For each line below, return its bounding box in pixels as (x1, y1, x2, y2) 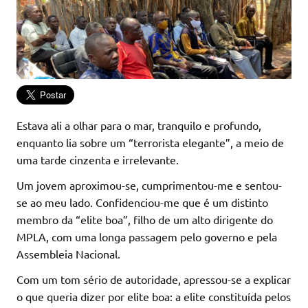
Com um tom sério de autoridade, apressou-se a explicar (16, 272, 291, 286)
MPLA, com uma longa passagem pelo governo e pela (16, 229, 277, 243)
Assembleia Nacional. (16, 246, 120, 261)
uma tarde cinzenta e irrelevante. (16, 152, 179, 166)
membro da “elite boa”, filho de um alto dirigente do (16, 212, 273, 226)
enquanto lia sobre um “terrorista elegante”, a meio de (16, 135, 284, 149)
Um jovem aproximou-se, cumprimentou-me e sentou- (16, 177, 282, 192)
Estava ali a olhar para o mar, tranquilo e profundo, (16, 118, 261, 132)
